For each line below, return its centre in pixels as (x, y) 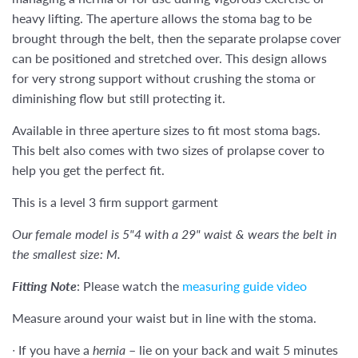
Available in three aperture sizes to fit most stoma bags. (166, 129)
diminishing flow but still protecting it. (119, 97)
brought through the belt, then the (110, 38)
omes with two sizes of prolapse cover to (210, 149)
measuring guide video (246, 285)
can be (32, 58)
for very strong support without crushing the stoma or (164, 78)
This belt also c (54, 149)
